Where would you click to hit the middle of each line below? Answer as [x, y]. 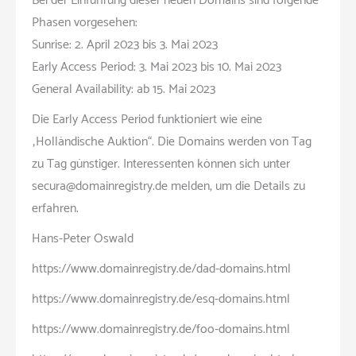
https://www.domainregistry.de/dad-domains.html [161, 269]
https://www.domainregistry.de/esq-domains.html [161, 299]
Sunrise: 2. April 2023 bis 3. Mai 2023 [125, 44]
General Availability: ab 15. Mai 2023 [124, 89]
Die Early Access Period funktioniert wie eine [147, 119]
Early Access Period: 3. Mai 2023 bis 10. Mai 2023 [157, 67]
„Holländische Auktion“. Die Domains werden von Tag [172, 141]
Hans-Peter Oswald [83, 238]
